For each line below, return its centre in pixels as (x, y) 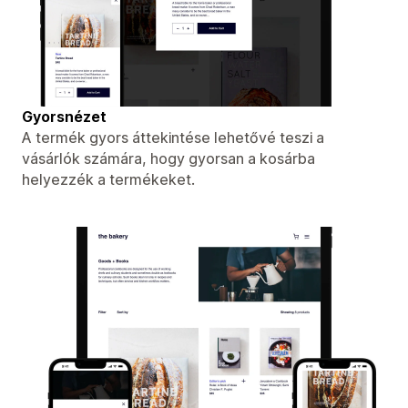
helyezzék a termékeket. (108, 179)
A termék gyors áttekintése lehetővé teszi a (173, 137)
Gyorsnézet (64, 116)
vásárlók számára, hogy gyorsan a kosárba (168, 158)
